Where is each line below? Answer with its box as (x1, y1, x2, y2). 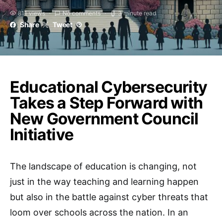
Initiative (10, 125, 73, 144)
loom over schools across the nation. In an (10, 207, 188, 218)
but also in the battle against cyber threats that (10, 192, 208, 202)
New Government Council (10, 109, 199, 128)
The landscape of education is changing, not (10, 161, 197, 171)
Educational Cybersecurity (10, 77, 208, 97)
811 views (18, 9, 45, 17)
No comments (62, 9, 101, 17)
